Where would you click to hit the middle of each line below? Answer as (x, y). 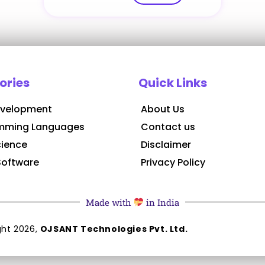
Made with (109, 202)
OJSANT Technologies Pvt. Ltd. (114, 229)
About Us (163, 109)
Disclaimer (166, 144)
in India (162, 202)
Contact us (168, 127)
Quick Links (173, 83)
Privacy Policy (173, 162)
